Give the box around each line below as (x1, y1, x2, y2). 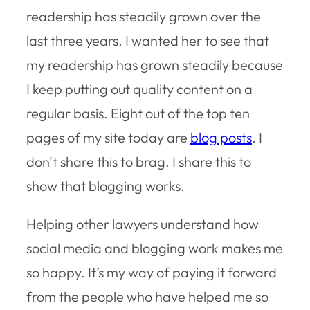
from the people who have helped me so (26, 287, 268, 305)
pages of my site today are (26, 128, 190, 146)
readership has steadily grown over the (26, 7, 261, 25)
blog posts (190, 128, 252, 146)
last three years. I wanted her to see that (26, 31, 269, 49)
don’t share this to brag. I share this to (26, 152, 251, 170)
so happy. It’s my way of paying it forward (26, 263, 277, 281)
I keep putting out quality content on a (26, 80, 253, 98)
